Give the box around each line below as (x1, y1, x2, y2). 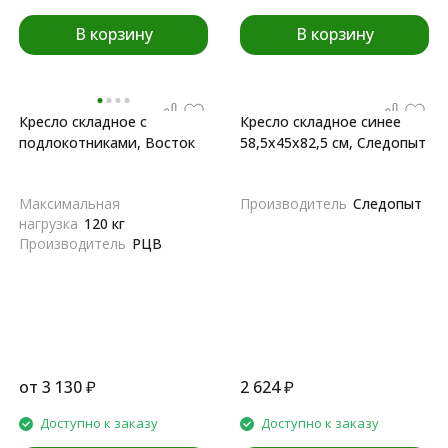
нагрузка (19, 214, 78, 233)
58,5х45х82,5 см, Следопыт (240, 133, 426, 152)
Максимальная (19, 194, 120, 213)
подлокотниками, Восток (19, 133, 195, 152)
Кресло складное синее (240, 112, 401, 131)
